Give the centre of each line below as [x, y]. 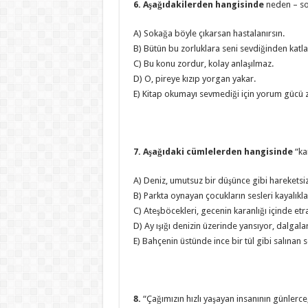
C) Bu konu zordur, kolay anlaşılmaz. [203, 64]
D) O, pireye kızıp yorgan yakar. [194, 79]
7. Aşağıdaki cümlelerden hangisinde [214, 152]
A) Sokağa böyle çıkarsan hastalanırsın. [209, 33]
